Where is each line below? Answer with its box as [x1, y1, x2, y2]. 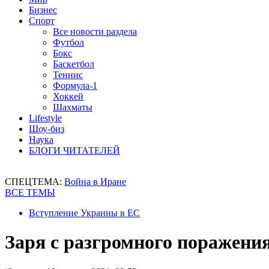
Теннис [53, 70, 83, 80]
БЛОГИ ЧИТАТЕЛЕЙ [29, 145, 120, 156]
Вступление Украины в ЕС [29, 208, 140, 218]
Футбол [53, 37, 84, 47]
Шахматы [53, 102, 92, 112]
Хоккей [53, 91, 83, 101]
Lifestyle [29, 113, 62, 123]
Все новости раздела [53, 26, 137, 37]
